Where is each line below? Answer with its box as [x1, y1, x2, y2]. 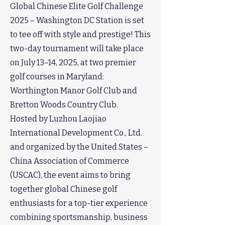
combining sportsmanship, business [10, 212, 148, 222]
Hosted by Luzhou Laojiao [10, 114, 106, 124]
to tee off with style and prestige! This [10, 30, 151, 39]
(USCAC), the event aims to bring [10, 170, 131, 180]
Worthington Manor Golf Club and [10, 86, 137, 95]
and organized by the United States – [10, 142, 148, 152]
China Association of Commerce [10, 156, 129, 166]
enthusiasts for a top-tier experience [10, 198, 148, 208]
